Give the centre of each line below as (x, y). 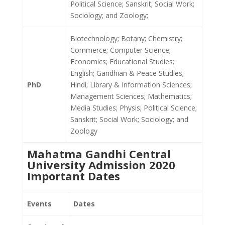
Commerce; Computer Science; (121, 50)
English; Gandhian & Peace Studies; (127, 73)
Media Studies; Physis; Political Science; (134, 108)
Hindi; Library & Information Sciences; (131, 85)
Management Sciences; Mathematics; (131, 96)
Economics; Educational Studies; (122, 62)
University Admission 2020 (101, 165)
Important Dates (74, 176)
